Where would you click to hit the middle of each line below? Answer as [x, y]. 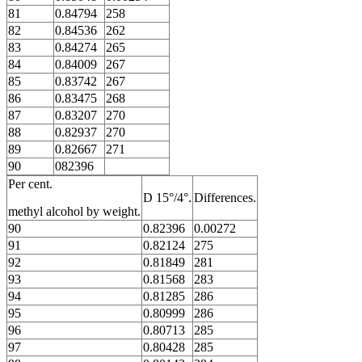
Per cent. [30, 184]
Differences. [225, 198]
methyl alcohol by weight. [74, 211]
